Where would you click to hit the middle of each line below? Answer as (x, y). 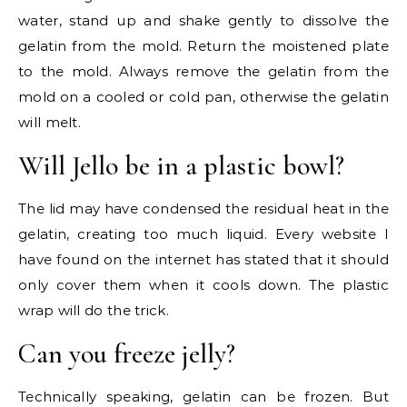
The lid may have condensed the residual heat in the (203, 208)
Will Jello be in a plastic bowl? (181, 166)
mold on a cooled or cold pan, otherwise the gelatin (203, 97)
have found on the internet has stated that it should (203, 259)
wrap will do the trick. (94, 310)
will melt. (50, 122)
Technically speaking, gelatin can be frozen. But (203, 397)
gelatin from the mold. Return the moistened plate (203, 46)
